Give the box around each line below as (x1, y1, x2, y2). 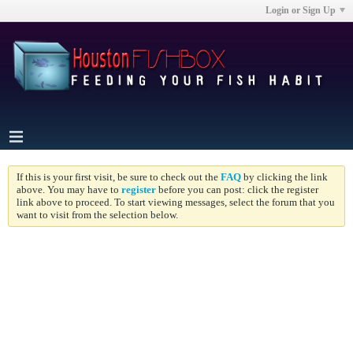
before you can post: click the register (156, 184, 318, 195)
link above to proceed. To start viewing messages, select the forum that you (17, 196, 335, 208)
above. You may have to (17, 184, 121, 195)
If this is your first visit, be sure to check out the (17, 171, 221, 183)
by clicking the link (241, 171, 328, 183)
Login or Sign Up (266, 5, 336, 16)
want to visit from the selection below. (17, 209, 178, 221)
